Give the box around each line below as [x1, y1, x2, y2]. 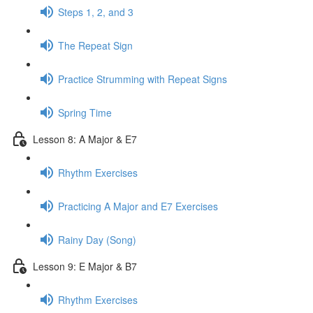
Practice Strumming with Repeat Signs [58, 71, 227, 86]
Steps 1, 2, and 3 [58, 4, 133, 19]
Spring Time [58, 105, 112, 119]
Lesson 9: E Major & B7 [33, 259, 137, 273]
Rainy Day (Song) [58, 232, 136, 247]
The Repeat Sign [58, 38, 133, 52]
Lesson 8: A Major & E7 [33, 131, 137, 146]
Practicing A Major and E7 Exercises [58, 198, 218, 213]
